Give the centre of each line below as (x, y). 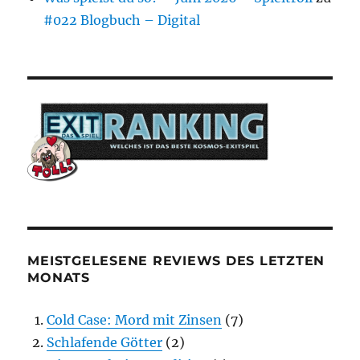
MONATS (59, 278)
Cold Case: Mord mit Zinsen (135, 320)
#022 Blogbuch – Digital (122, 20)
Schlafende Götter (105, 343)
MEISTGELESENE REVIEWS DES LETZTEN (176, 261)
